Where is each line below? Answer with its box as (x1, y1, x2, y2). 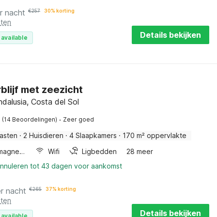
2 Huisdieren (23, 131, 63, 139)
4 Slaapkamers (69, 131, 117, 139)
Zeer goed (63, 116, 94, 123)
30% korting (44, 8, 75, 14)
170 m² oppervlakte (123, 131, 186, 139)
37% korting (46, 186, 76, 192)
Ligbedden (82, 147, 117, 155)
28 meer (126, 147, 154, 155)
